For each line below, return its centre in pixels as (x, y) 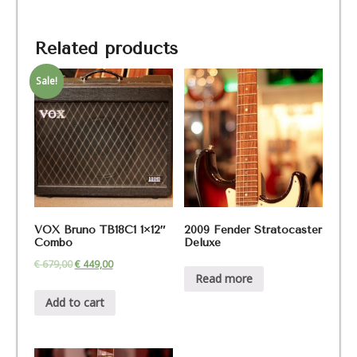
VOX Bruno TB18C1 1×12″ (100, 230)
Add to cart (75, 302)
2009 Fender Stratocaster (253, 230)
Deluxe (203, 243)
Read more (224, 278)
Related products (106, 49)
